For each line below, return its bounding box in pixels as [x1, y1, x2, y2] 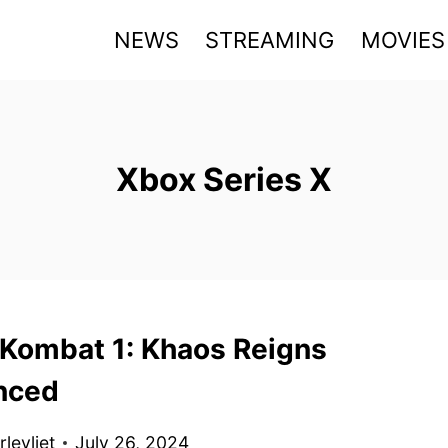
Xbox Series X [116, 160, 332, 199]
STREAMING [205, 26, 335, 53]
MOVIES [360, 26, 445, 53]
